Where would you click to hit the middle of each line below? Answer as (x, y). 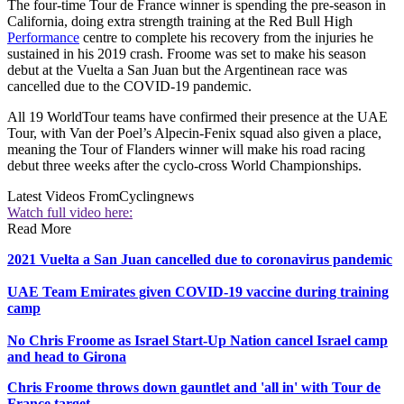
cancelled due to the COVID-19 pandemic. (131, 87)
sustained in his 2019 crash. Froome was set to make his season (187, 54)
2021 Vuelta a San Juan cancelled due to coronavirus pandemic (200, 260)
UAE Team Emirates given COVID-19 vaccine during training (198, 292)
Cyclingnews (156, 197)
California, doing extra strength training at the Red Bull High (180, 22)
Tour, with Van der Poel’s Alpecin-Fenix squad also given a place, (194, 133)
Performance (43, 38)
